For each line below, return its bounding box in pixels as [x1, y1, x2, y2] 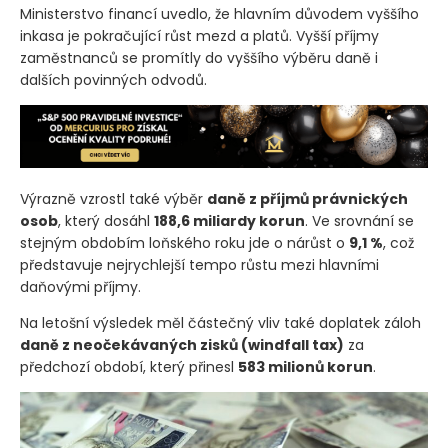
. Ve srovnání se [305, 210, 414, 231]
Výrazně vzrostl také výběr [20, 188, 207, 209]
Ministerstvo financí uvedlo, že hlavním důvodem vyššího [20, 4, 419, 25]
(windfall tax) [241, 334, 344, 355]
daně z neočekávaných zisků [20, 334, 241, 355]
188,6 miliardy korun [154, 210, 305, 231]
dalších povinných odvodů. [20, 70, 207, 91]
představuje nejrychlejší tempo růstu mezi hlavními [20, 254, 379, 275]
